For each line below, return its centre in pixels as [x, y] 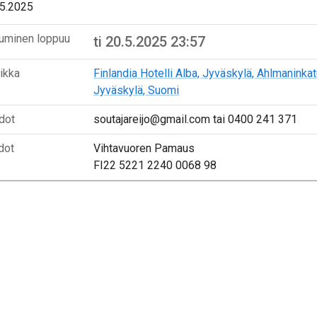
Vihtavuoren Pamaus [144, 148]
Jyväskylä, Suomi [136, 90]
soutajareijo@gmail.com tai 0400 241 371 [195, 119]
